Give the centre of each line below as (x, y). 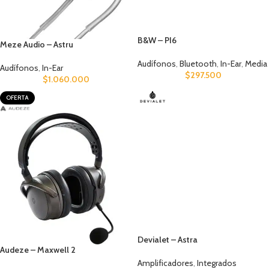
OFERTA (17, 97)
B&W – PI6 (157, 40)
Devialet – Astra (168, 239)
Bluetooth (198, 63)
